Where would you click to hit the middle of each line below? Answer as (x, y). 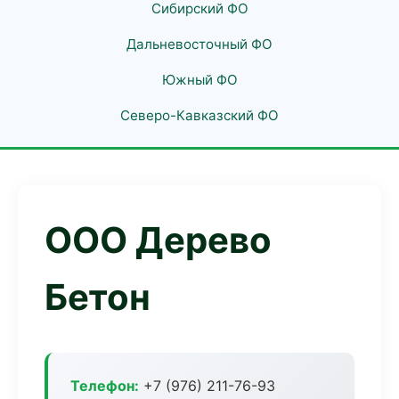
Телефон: (105, 386)
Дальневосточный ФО (199, 44)
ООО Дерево (158, 240)
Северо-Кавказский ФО (199, 115)
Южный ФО (199, 80)
